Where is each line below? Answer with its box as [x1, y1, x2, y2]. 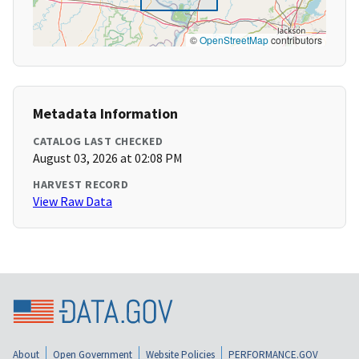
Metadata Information [33, 104, 178, 123]
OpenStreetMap [200, 33, 268, 47]
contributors [268, 33, 322, 47]
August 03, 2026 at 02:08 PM [33, 150, 183, 167]
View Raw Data [33, 193, 112, 210]
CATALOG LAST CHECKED [33, 134, 163, 149]
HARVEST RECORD [33, 177, 128, 192]
